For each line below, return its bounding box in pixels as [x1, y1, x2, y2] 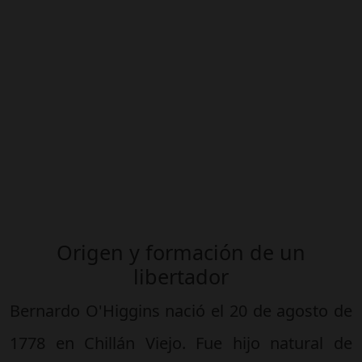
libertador [133, 262, 229, 290]
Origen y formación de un [57, 238, 305, 266]
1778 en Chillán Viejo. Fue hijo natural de [10, 331, 352, 354]
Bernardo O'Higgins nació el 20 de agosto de [10, 299, 352, 322]
